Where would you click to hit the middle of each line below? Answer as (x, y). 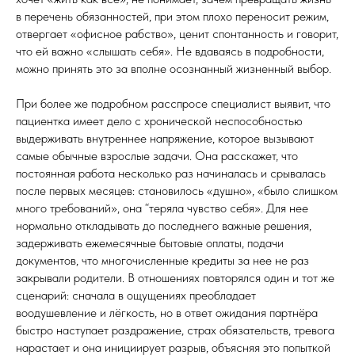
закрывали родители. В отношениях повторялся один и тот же (175, 278)
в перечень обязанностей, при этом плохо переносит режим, (172, 16)
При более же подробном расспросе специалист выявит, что (173, 103)
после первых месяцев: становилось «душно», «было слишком (177, 191)
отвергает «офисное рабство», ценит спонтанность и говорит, (177, 34)
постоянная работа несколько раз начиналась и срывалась (171, 173)
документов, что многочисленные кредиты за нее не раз (162, 260)
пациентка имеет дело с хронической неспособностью (159, 121)
